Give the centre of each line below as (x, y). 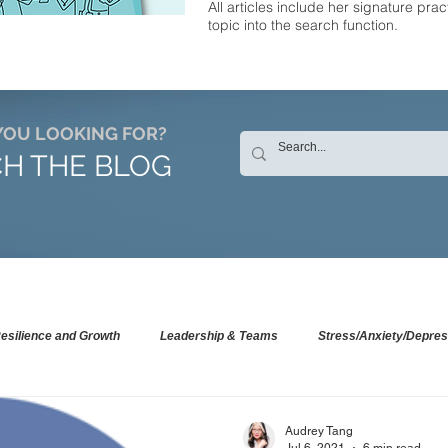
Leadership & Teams (219, 335)
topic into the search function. (303, 25)
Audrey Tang (319, 431)
